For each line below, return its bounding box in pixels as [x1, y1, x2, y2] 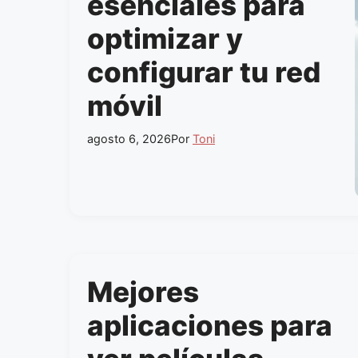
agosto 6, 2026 [87, 131, 171, 145]
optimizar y [87, 22, 243, 55]
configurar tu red [87, 55, 320, 89]
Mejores [87, 275, 199, 308]
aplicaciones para [87, 308, 332, 342]
